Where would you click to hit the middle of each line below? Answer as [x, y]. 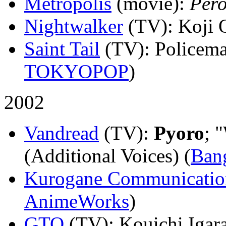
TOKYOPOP [76, 71]
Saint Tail [62, 48]
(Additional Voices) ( [107, 155]
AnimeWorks [77, 201]
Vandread [62, 133]
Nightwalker [74, 26]
